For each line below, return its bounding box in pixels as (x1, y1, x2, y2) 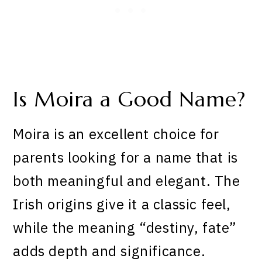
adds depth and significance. (13, 242, 206, 261)
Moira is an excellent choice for (13, 125, 219, 144)
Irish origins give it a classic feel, (13, 195, 231, 214)
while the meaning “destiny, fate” (13, 218, 237, 237)
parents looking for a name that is (13, 148, 238, 167)
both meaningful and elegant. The (13, 171, 240, 191)
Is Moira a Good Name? (13, 86, 246, 112)
